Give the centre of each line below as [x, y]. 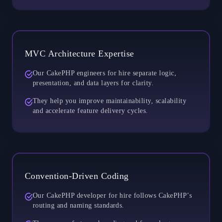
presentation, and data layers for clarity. [93, 83]
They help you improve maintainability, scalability [110, 101]
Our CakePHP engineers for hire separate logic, [105, 73]
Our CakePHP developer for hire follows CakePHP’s [112, 195]
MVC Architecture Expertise [80, 53]
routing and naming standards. [79, 205]
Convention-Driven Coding [77, 176]
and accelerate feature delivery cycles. [90, 111]
